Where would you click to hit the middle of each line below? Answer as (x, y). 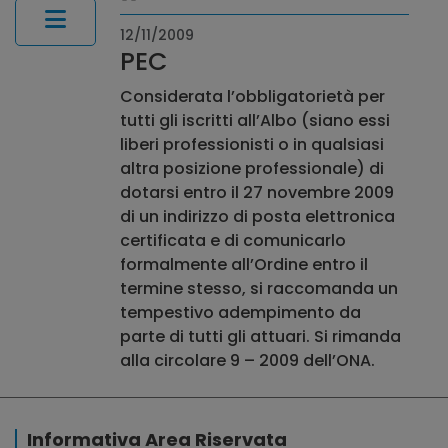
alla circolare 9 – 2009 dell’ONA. (249, 360)
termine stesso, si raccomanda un (258, 288)
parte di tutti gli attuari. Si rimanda (216, 336)
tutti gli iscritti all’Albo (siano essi (254, 120)
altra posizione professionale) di (251, 168)
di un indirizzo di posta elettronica (257, 216)
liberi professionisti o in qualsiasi (251, 144)
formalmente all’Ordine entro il (243, 264)
